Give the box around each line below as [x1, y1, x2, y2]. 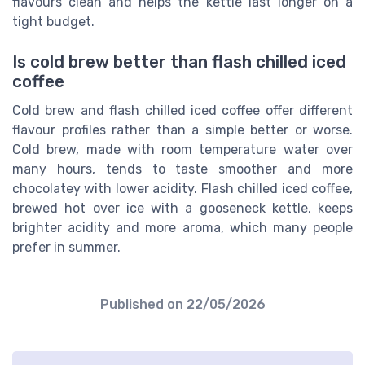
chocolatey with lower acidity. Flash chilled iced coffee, [12, 180, 353, 196]
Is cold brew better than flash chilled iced [12, 51, 346, 72]
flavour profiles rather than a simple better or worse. [12, 121, 353, 138]
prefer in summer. [12, 239, 121, 255]
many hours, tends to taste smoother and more [12, 161, 353, 177]
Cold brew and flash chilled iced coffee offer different [12, 102, 353, 118]
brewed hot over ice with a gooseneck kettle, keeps [12, 200, 353, 216]
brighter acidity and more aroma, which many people [12, 219, 353, 235]
